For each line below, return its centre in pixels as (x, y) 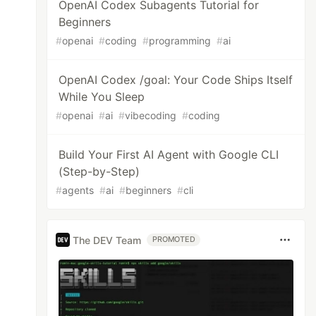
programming (180, 41)
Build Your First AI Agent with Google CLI (169, 154)
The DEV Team (107, 240)
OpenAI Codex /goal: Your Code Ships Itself (176, 80)
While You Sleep (102, 97)
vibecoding (151, 115)
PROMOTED (174, 239)
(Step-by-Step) (99, 171)
